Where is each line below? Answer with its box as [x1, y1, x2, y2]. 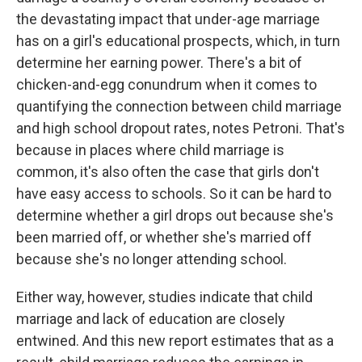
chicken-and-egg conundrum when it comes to [16, 76, 317, 93]
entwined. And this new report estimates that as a [16, 332, 334, 349]
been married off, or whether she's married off [16, 229, 312, 246]
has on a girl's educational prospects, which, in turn [16, 32, 340, 49]
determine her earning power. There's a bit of [16, 54, 302, 71]
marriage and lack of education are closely [16, 310, 285, 327]
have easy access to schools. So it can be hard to [16, 185, 331, 202]
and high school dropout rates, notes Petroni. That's [16, 120, 345, 137]
